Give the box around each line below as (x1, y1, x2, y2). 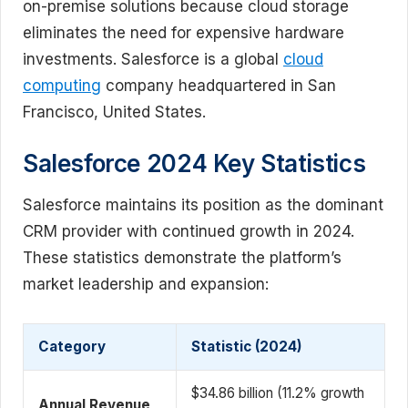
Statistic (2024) (191, 337, 302, 355)
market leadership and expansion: (23, 274, 269, 293)
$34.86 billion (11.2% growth (191, 383, 364, 402)
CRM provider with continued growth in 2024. (23, 221, 354, 240)
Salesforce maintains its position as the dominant (23, 195, 383, 214)
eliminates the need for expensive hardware (23, 24, 344, 42)
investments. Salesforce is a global (23, 50, 283, 68)
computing (23, 76, 101, 95)
